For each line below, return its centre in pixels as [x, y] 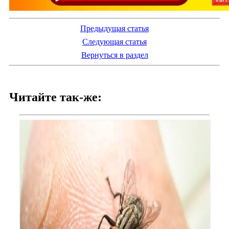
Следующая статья [114, 41]
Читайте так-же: [55, 97]
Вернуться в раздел [114, 55]
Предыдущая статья [114, 28]
